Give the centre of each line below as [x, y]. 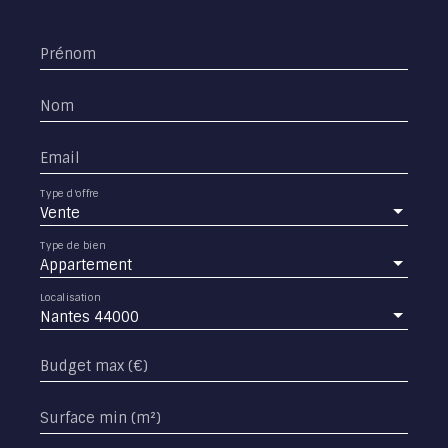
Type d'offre [70, 193]
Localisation [70, 297]
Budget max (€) [94, 365]
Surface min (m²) [100, 417]
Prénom [68, 53]
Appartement [86, 264]
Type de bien [73, 245]
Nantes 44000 [89, 316]
